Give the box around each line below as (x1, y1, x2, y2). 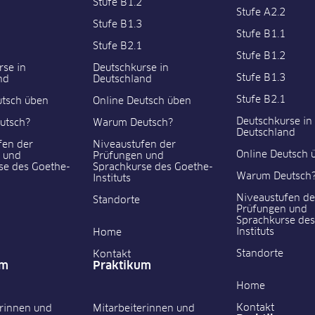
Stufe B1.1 (236, 30, 285, 40)
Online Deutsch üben (93, 96, 192, 107)
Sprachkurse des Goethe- (93, 162, 214, 173)
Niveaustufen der (93, 140, 176, 150)
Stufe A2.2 (236, 8, 285, 18)
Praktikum (93, 260, 152, 272)
